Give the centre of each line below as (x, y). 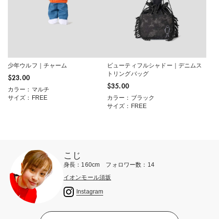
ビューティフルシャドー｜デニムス (155, 66)
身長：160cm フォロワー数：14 (109, 165)
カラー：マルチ (29, 90)
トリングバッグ (128, 74)
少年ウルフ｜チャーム (38, 66)
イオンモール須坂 (88, 178)
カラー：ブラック (131, 98)
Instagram (90, 191)
